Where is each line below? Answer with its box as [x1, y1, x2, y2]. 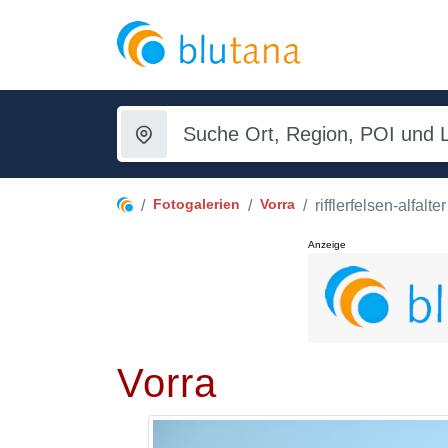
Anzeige [308, 239, 346, 250]
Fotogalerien [153, 196, 240, 212]
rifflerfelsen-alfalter [315, 197, 446, 214]
